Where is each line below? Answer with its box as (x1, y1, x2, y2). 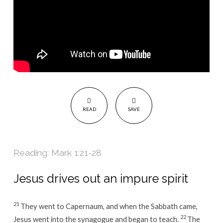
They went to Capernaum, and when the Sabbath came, (20, 201, 198, 211)
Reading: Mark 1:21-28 (13, 147, 102, 158)
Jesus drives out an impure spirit (13, 171, 188, 186)
